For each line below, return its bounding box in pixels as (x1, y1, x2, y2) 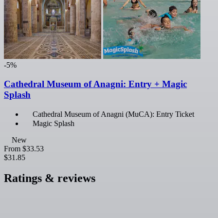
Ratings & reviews (4, 171, 95, 184)
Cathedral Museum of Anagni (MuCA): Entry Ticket (33, 109, 194, 118)
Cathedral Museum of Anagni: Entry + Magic (4, 79, 187, 90)
